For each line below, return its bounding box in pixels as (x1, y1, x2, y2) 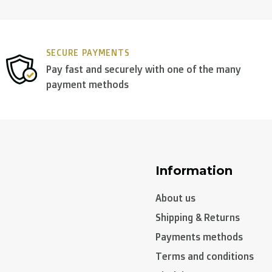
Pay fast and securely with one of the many (46, 63, 241, 75)
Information (155, 163, 233, 178)
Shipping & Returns (155, 211, 240, 223)
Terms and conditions (155, 250, 254, 262)
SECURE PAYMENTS (46, 47, 130, 58)
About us (155, 191, 195, 204)
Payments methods (155, 230, 243, 243)
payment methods (46, 78, 129, 90)
